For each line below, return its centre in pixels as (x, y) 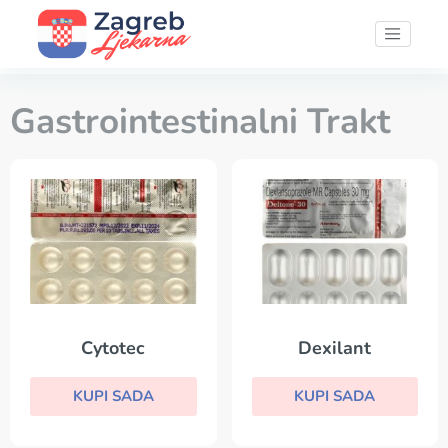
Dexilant (335, 348)
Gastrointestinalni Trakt (200, 121)
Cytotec (113, 348)
